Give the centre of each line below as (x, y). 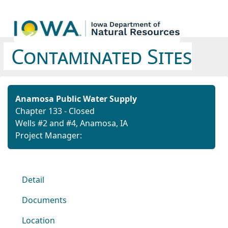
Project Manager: (49, 135)
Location (38, 220)
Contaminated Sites (102, 56)
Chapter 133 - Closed (55, 111)
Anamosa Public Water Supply (76, 99)
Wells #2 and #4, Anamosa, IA (72, 123)
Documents (44, 200)
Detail (33, 180)
